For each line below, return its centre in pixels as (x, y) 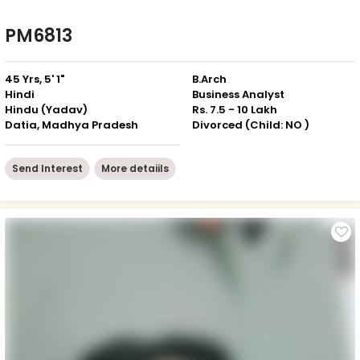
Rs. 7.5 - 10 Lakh (235, 109)
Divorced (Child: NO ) (251, 125)
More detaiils (135, 168)
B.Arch (209, 79)
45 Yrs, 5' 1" (35, 79)
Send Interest (47, 168)
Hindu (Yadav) (46, 109)
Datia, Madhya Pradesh (72, 125)
